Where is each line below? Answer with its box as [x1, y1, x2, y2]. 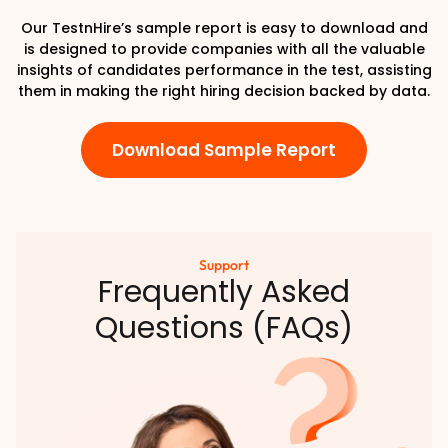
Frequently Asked [98, 270, 350, 313]
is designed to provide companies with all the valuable [23, 38, 425, 59]
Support [199, 255, 249, 274]
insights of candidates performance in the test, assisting [16, 59, 432, 80]
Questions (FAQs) [95, 306, 353, 349]
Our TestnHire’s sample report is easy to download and [20, 17, 428, 38]
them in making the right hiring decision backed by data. [18, 80, 430, 101]
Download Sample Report [112, 137, 336, 162]
